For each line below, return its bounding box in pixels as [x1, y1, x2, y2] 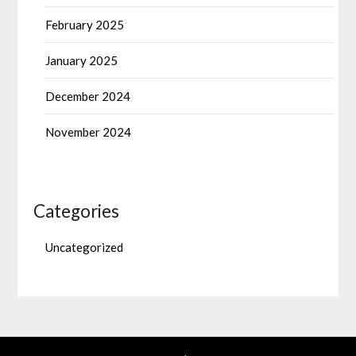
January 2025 [45, 52, 118, 68]
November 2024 [45, 124, 132, 139]
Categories [33, 199, 120, 222]
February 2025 [45, 17, 125, 32]
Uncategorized [45, 239, 124, 254]
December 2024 [45, 88, 131, 103]
